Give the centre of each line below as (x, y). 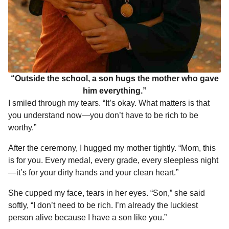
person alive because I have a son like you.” (87, 218)
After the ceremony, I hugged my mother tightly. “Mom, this (112, 148)
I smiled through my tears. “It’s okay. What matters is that (109, 103)
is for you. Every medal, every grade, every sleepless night (113, 161)
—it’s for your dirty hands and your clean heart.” (93, 173)
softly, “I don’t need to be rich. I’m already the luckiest (103, 205)
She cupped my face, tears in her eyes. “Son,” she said (107, 193)
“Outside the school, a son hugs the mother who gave (114, 78)
